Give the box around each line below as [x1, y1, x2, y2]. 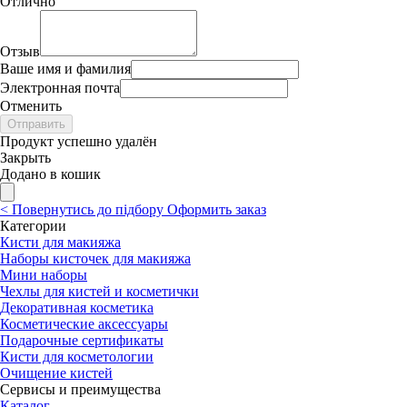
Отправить [7, 116, 65, 131]
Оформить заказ [167, 201, 266, 217]
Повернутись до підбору [8, 201, 167, 217]
